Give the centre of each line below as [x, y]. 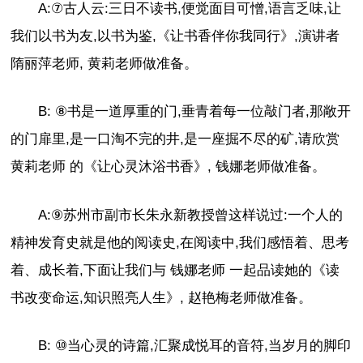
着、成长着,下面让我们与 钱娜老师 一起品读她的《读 [175, 270]
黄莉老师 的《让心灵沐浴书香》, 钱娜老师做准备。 [169, 167]
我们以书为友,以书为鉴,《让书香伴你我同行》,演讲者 [175, 36]
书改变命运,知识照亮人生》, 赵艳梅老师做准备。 [162, 297]
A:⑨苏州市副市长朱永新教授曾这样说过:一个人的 [191, 215]
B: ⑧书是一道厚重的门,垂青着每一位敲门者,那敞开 [195, 112]
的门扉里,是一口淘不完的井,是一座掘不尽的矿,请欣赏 [175, 139]
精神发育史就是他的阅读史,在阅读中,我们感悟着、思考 [180, 242]
